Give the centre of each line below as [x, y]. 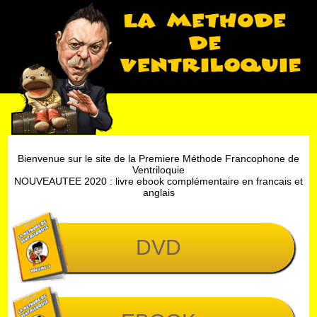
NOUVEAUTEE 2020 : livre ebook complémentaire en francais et [158, 181]
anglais [158, 193]
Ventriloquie [158, 170]
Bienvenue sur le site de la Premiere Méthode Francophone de [158, 159]
